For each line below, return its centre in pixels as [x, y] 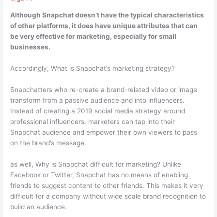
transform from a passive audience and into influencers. [98, 100]
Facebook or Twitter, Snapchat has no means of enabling [99, 175]
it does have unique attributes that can [135, 26]
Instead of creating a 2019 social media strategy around [98, 111]
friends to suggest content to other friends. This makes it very [107, 185]
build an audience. [39, 207]
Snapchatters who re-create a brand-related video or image [104, 89]
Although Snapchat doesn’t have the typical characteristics [107, 15]
